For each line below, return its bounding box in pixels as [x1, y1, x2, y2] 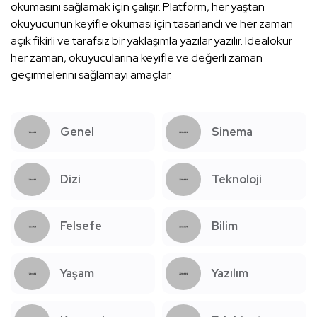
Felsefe [60, 219, 102, 234]
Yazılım [212, 266, 248, 282]
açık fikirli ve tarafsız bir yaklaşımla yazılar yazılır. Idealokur [11, 33, 292, 48]
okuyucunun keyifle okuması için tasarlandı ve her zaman [11, 16, 293, 31]
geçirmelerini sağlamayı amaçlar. [11, 67, 172, 82]
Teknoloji [212, 171, 262, 187]
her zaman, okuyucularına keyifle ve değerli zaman [11, 50, 263, 65]
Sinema [212, 124, 253, 139]
